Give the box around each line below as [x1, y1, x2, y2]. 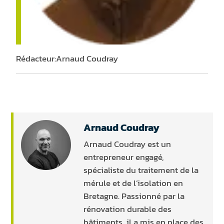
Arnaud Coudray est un [83, 137, 171, 151]
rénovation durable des [83, 202, 172, 216]
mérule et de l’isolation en [83, 176, 183, 190]
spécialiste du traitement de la [83, 163, 199, 177]
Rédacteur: [16, 52, 56, 65]
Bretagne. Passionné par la [83, 189, 185, 203]
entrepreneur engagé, [83, 150, 164, 164]
